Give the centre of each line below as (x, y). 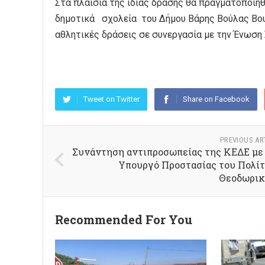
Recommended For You (124, 219)
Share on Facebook (216, 99)
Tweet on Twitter (112, 99)
